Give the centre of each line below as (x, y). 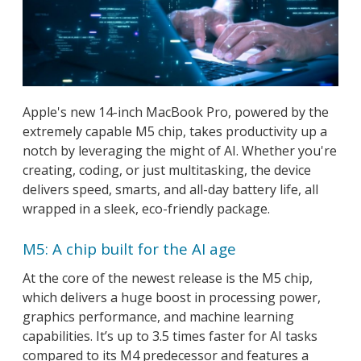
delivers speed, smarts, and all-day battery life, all (170, 189)
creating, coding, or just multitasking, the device (167, 170)
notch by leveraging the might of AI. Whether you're (180, 150)
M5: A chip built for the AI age (129, 248)
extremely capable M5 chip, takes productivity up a (175, 131)
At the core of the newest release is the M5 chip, (168, 278)
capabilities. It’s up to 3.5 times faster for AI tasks (170, 336)
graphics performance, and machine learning (158, 316)
